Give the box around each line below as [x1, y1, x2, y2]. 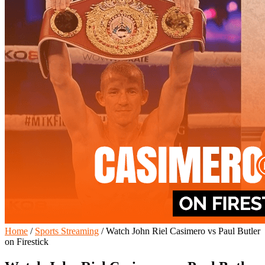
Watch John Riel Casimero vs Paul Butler [104, 225, 260, 236]
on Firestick [5, 236, 49, 247]
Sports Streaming [35, 225, 99, 236]
